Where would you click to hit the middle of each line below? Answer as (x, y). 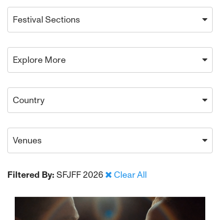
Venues (27, 140)
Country (29, 100)
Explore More (39, 60)
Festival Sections (46, 20)
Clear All (130, 175)
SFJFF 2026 (81, 175)
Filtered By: (31, 175)
